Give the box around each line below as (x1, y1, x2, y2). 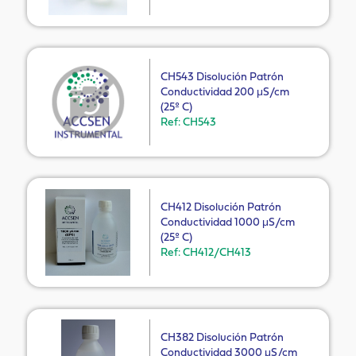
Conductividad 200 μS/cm (161, 87, 290, 98)
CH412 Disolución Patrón (161, 202, 282, 213)
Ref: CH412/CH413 (161, 247, 252, 258)
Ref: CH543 (161, 117, 217, 128)
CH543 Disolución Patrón (161, 72, 284, 83)
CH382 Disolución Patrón (161, 332, 284, 343)
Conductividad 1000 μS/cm (161, 217, 296, 228)
